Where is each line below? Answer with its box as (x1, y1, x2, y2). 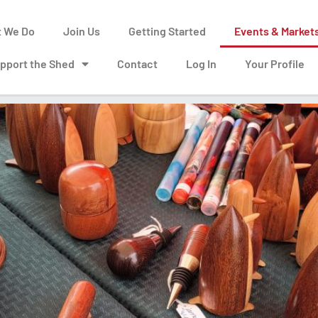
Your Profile (245, 56, 305, 70)
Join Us (63, 23, 101, 38)
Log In (186, 56, 217, 70)
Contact (117, 56, 158, 70)
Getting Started (128, 23, 207, 38)
